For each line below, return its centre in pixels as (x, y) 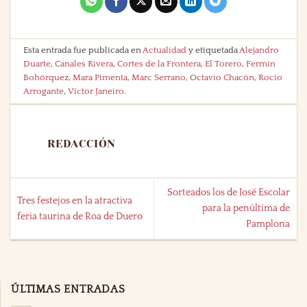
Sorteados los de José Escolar (228, 193)
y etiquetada (213, 50)
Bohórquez (46, 78)
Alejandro (259, 50)
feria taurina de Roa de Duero (80, 216)
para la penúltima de (246, 209)
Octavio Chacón (222, 78)
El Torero (224, 64)
